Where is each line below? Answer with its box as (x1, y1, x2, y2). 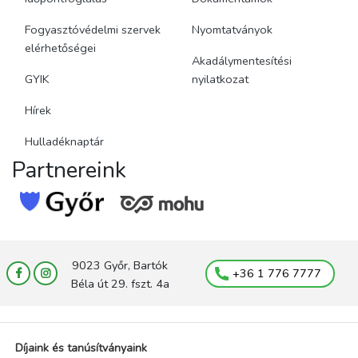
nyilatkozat (192, 70, 249, 87)
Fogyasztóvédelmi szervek (25, 21, 161, 38)
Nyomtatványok (192, 21, 272, 38)
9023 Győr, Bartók (72, 257, 168, 274)
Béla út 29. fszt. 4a (70, 276, 169, 292)
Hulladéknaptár (25, 133, 104, 149)
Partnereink (12, 154, 126, 185)
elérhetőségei (25, 39, 96, 56)
